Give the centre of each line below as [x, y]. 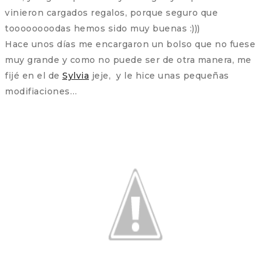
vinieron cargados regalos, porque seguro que [111, 12]
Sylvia [76, 75]
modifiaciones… [41, 91]
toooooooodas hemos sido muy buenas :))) [103, 28]
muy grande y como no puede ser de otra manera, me [128, 60]
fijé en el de [34, 75]
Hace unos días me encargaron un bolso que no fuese [130, 44]
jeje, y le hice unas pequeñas [159, 75]
